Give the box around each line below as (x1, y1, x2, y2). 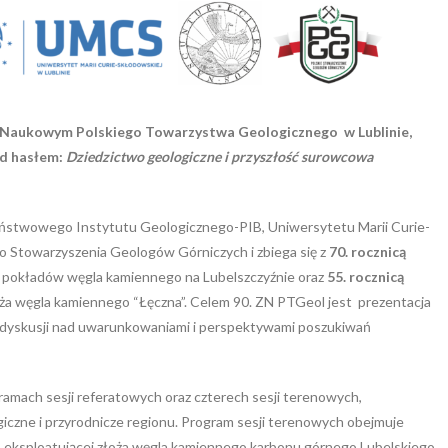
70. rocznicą (329, 242, 406, 260)
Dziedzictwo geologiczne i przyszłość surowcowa (66, 147, 373, 165)
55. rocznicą (327, 267, 404, 285)
